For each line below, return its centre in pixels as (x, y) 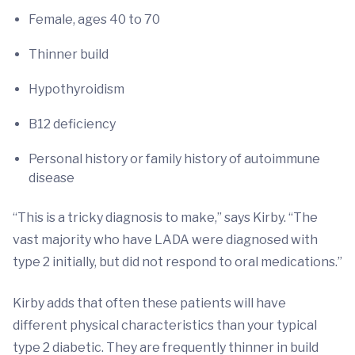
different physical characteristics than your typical (165, 326)
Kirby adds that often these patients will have (149, 303)
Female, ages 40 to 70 (94, 20)
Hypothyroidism (76, 90)
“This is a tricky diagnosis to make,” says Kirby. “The (165, 218)
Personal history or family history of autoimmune (174, 159)
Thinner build (69, 55)
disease (52, 178)
